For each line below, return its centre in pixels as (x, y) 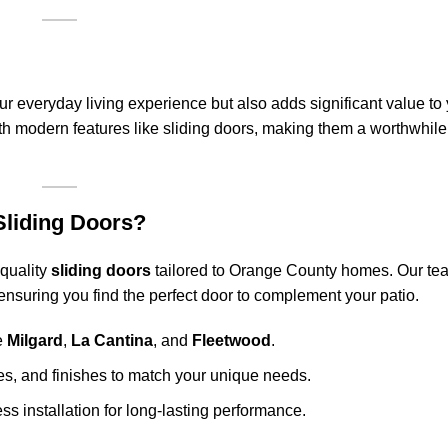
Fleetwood (231, 341)
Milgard (35, 341)
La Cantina (112, 341)
